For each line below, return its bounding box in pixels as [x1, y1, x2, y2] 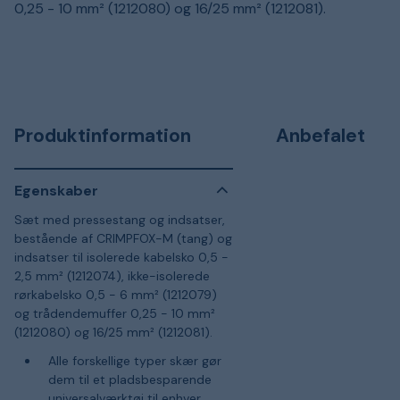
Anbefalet [276, 123, 366, 148]
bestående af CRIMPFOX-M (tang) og [14, 230, 232, 246]
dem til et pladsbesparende [47, 371, 212, 387]
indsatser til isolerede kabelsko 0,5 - [14, 249, 229, 265]
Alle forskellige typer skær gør [47, 352, 221, 369]
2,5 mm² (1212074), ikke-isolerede [14, 268, 210, 284]
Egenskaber [14, 180, 98, 200]
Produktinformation [14, 123, 191, 148]
